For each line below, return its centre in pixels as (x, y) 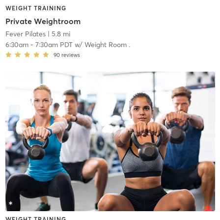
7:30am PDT (54, 44)
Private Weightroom (43, 21)
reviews (70, 55)
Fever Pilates (25, 34)
